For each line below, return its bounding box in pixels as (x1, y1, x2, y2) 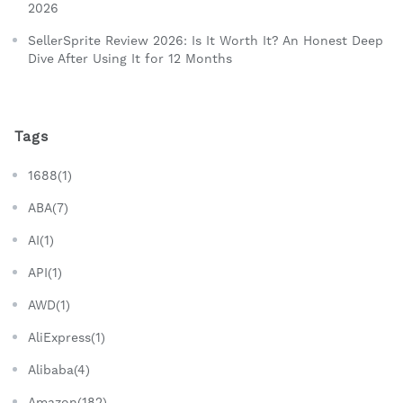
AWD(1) (28, 297, 70, 312)
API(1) (28, 264, 62, 280)
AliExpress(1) (28, 329, 105, 345)
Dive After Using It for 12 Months (28, 50, 232, 66)
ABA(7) (28, 200, 68, 215)
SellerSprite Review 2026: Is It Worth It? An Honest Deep (28, 32, 383, 48)
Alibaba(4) (28, 362, 90, 377)
